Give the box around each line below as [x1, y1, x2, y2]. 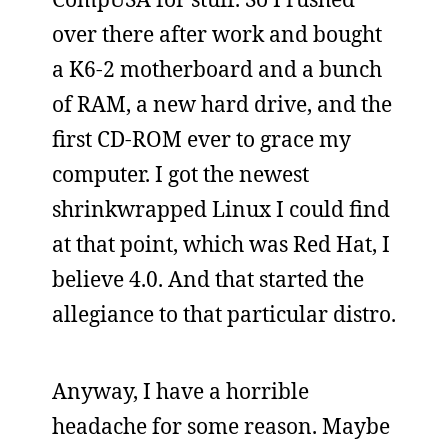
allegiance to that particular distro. [52, 300, 396, 328]
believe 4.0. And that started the [52, 265, 364, 293]
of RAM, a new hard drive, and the [52, 90, 392, 118]
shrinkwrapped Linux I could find [52, 195, 390, 223]
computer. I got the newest [52, 160, 309, 188]
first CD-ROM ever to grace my [52, 125, 351, 153]
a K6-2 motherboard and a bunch [52, 55, 382, 83]
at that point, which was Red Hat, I [52, 230, 390, 258]
